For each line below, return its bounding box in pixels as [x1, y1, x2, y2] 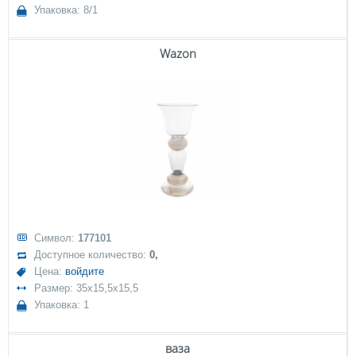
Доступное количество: [34, 249, 150, 261]
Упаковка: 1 [34, 299, 90, 311]
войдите [65, 265, 105, 278]
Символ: [34, 232, 79, 245]
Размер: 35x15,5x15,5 [34, 282, 139, 295]
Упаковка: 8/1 [34, 4, 99, 17]
